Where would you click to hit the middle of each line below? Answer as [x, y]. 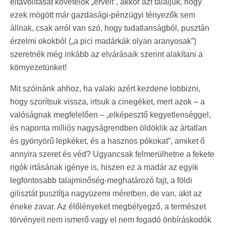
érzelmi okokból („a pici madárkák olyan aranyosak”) [103, 41]
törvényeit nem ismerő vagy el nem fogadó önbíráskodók [111, 219]
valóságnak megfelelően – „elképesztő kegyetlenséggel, [110, 115]
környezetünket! [38, 67]
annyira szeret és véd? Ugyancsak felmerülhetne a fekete [112, 154]
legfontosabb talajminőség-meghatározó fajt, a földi [101, 180]
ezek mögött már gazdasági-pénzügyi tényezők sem [103, 15]
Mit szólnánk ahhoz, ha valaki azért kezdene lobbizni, [105, 88]
